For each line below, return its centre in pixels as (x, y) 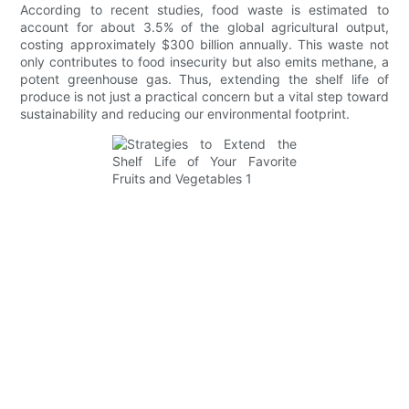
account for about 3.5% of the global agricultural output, (204, 27)
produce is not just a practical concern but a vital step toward (204, 97)
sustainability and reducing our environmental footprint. (185, 114)
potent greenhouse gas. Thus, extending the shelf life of (204, 79)
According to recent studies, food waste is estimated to (204, 10)
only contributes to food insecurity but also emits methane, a (204, 62)
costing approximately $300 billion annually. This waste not (204, 45)
